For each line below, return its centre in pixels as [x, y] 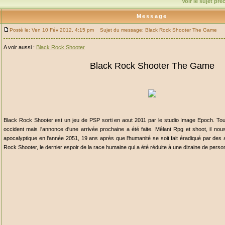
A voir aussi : [20, 47]
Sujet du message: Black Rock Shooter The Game [156, 30]
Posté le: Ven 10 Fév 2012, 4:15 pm [52, 30]
